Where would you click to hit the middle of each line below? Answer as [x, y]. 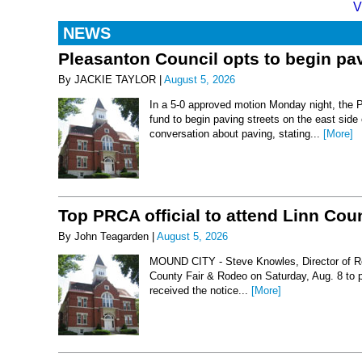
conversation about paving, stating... [236, 134]
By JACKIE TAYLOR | [111, 80]
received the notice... [200, 290]
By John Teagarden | [107, 236]
